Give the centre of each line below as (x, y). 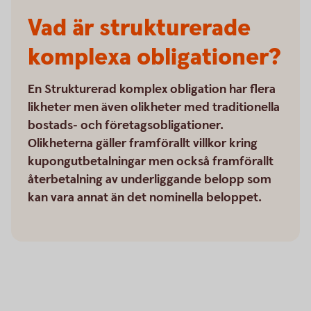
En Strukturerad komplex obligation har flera (152, 89)
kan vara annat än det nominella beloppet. (145, 197)
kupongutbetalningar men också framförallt (151, 161)
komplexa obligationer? (154, 58)
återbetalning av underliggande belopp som (150, 179)
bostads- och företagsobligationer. (126, 125)
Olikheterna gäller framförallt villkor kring (143, 143)
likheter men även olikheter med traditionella (154, 107)
